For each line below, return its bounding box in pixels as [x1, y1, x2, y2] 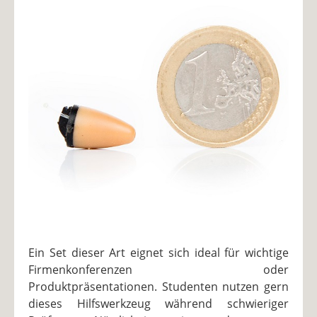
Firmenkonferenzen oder [28, 261, 289, 277]
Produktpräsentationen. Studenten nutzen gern [28, 278, 289, 294]
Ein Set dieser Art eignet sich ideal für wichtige [28, 244, 289, 260]
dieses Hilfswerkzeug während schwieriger [28, 295, 289, 311]
